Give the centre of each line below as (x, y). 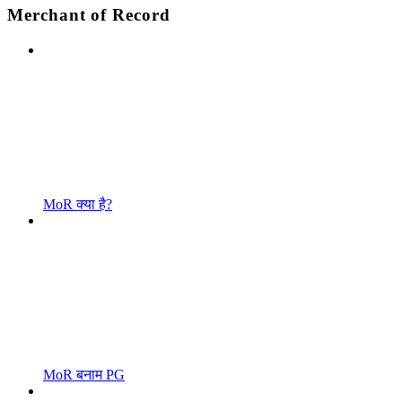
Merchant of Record (89, 14)
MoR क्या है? (78, 204)
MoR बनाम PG (84, 374)
